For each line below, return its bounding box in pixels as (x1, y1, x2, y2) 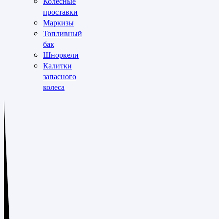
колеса (43, 82, 65, 92)
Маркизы (43, 17, 74, 28)
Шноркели (43, 49, 79, 60)
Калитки (43, 60, 72, 71)
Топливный (43, 28, 82, 39)
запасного (43, 71, 76, 82)
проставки (43, 6, 78, 17)
